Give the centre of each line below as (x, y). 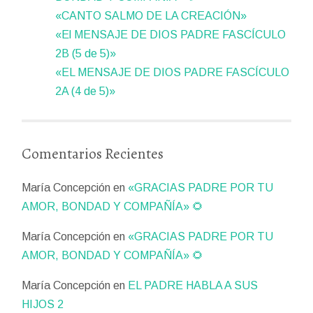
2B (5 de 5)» (86, 54)
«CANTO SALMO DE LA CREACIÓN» (151, 16)
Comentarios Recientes (93, 153)
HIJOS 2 (43, 305)
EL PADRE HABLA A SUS (193, 286)
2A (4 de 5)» (86, 92)
